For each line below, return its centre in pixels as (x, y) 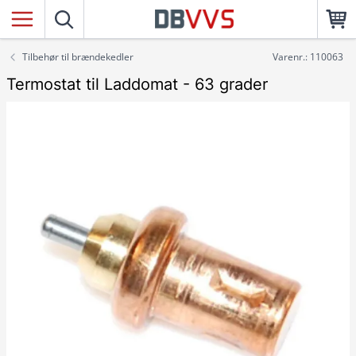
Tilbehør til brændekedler (78, 57)
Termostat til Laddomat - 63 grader (137, 84)
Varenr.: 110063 (308, 57)
